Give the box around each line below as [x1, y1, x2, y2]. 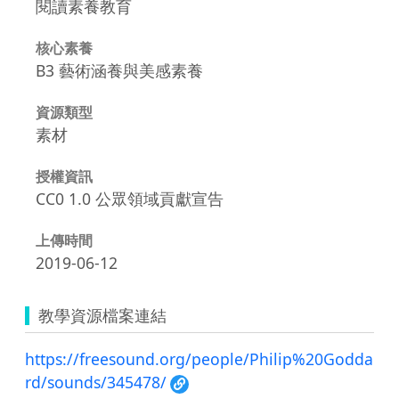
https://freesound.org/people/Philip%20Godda [25, 347, 373, 370]
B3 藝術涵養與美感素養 [36, 59, 203, 81]
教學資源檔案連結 [38, 304, 167, 326]
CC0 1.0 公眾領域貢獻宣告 [36, 187, 224, 209]
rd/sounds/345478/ [25, 370, 167, 393]
